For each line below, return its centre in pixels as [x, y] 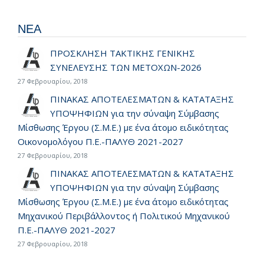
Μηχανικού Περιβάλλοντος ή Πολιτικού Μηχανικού [124, 216]
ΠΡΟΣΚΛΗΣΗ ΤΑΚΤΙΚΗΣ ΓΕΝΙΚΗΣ [123, 53]
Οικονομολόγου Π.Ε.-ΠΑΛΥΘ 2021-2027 [100, 142]
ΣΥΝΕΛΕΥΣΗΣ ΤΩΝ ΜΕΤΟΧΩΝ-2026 [126, 67]
